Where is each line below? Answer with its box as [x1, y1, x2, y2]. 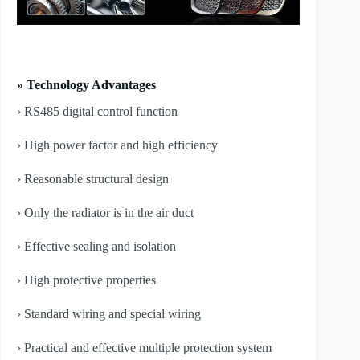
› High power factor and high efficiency [17, 138, 218, 153]
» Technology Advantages [17, 78, 156, 92]
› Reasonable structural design [17, 172, 169, 186]
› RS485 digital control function [17, 104, 178, 119]
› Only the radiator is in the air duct [17, 206, 194, 220]
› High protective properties [17, 273, 156, 288]
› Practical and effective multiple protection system [17, 341, 272, 355]
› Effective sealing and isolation [17, 239, 176, 254]
